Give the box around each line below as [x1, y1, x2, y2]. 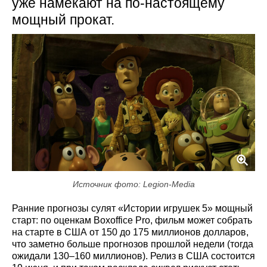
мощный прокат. [12, 12, 114, 27]
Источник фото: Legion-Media [72, 179, 195, 189]
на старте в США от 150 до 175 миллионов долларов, [12, 226, 249, 237]
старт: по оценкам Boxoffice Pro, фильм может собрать [12, 215, 252, 225]
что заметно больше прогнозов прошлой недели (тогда [12, 238, 253, 249]
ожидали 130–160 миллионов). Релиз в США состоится [12, 250, 255, 261]
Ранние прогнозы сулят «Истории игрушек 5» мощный [12, 203, 253, 213]
